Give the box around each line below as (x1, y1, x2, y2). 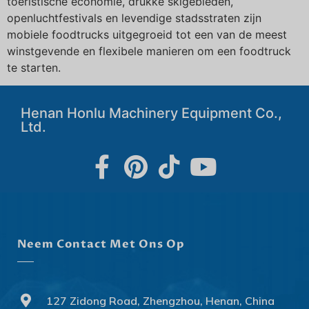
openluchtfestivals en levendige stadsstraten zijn (7, 11, 261, 25)
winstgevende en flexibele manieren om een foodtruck (7, 44, 291, 58)
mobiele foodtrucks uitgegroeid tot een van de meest (7, 28, 287, 41)
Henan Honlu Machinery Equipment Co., (21, 105, 282, 122)
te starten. (7, 61, 61, 74)
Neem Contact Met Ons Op (17, 237, 185, 252)
